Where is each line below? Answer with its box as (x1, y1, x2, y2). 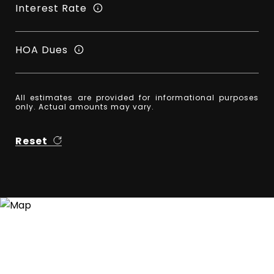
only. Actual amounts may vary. (15, 102, 154, 112)
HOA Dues (15, 42, 68, 57)
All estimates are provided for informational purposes (15, 92, 259, 103)
